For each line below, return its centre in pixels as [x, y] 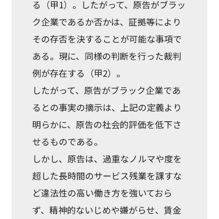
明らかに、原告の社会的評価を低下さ [107, 124]
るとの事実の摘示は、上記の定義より [107, 107]
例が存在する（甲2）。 [79, 73]
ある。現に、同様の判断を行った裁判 [107, 55]
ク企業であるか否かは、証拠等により [107, 21]
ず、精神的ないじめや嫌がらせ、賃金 [107, 209]
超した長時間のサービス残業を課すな [107, 175]
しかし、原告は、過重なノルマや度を [107, 158]
